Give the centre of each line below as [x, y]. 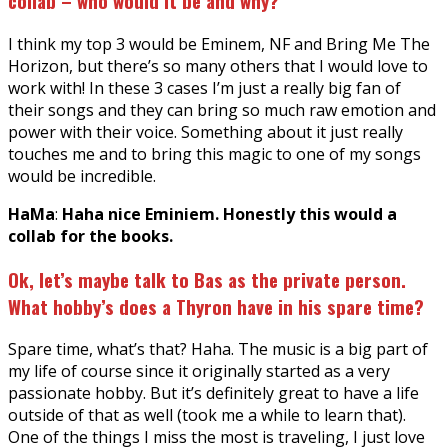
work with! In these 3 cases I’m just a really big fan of [204, 87]
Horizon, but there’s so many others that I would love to [218, 65]
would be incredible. [82, 175]
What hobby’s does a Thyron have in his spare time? [216, 306]
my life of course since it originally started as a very [199, 371]
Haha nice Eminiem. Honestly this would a [229, 213]
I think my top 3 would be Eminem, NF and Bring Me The [219, 43]
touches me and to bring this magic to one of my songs [214, 153]
